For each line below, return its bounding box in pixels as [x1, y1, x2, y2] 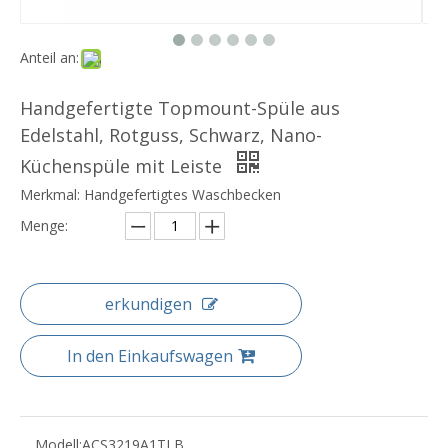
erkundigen [104, 293, 192, 316]
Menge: [20, 216, 68, 236]
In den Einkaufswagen [67, 345, 233, 368]
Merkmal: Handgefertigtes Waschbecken [20, 185, 281, 205]
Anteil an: [20, 48, 79, 68]
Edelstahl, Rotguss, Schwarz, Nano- [20, 123, 322, 148]
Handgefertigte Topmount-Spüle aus [20, 96, 340, 121]
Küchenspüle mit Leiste [20, 154, 227, 179]
